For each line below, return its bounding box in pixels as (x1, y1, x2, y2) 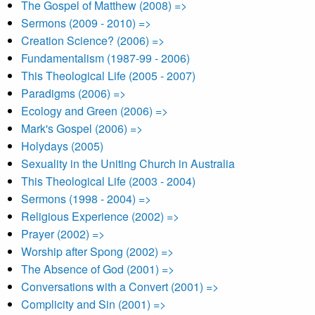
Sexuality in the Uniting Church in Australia (21, 155, 235, 172)
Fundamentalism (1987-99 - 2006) (21, 50, 190, 66)
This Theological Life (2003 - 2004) (21, 173, 195, 189)
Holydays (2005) (21, 138, 103, 154)
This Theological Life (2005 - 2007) (21, 67, 195, 84)
